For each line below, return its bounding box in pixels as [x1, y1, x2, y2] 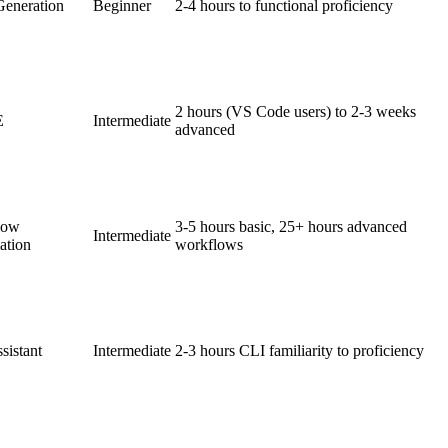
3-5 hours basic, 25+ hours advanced [175, 217, 407, 235]
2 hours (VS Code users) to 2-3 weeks [175, 102, 416, 120]
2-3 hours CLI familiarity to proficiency [175, 341, 424, 359]
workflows [175, 235, 243, 253]
